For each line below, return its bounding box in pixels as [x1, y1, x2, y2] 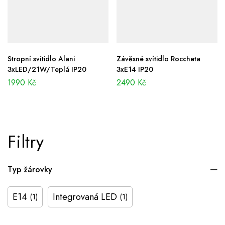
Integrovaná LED [53, 190, 117, 204]
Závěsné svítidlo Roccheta [117, 54, 200, 64]
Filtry [8, 130, 44, 155]
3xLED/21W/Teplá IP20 [8, 64, 86, 75]
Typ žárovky [8, 164, 52, 176]
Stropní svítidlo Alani [8, 54, 75, 64]
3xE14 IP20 [117, 64, 153, 75]
